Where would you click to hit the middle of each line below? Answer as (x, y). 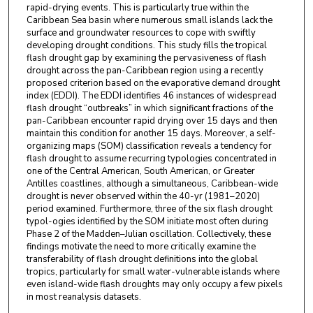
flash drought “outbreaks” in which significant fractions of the (150, 108)
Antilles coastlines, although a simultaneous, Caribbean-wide (152, 183)
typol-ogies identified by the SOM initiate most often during (147, 221)
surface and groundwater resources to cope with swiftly (141, 32)
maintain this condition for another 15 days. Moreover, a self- (151, 133)
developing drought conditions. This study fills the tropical (146, 45)
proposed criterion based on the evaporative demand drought (153, 83)
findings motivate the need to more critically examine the (141, 246)
